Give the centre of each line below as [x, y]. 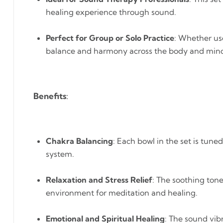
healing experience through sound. [111, 12]
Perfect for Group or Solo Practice [110, 38]
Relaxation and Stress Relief [99, 180]
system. [60, 154]
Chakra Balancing [79, 141]
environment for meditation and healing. [122, 193]
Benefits [50, 96]
